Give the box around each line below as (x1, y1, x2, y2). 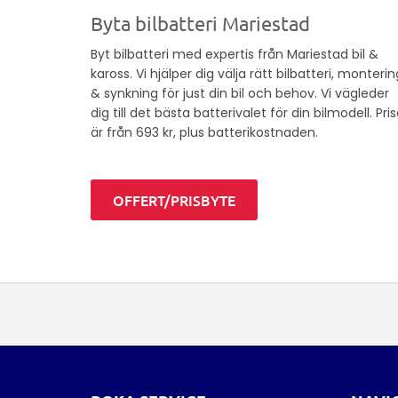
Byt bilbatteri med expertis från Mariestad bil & (91, 45, 378, 64)
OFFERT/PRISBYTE (113, 190, 235, 211)
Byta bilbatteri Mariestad (91, 12, 310, 36)
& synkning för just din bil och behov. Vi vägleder (91, 84, 389, 103)
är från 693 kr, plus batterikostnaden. (91, 123, 318, 142)
